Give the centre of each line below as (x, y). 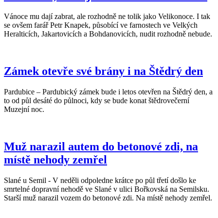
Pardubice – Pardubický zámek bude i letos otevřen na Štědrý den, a (108, 91)
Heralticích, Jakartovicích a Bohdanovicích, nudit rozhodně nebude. (108, 34)
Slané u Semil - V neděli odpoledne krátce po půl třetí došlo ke (100, 180)
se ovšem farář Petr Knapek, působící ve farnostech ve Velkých (101, 25)
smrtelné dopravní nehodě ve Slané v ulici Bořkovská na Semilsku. (107, 189)
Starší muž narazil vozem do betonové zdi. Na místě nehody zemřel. (108, 198)
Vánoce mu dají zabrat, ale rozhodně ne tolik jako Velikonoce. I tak (107, 16)
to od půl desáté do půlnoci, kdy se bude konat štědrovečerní (97, 100)
